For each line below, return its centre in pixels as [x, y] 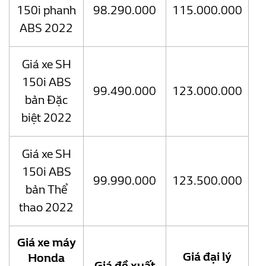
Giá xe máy [46, 243]
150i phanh [46, 11]
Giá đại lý [207, 257]
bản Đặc [46, 100]
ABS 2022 [46, 28]
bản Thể [46, 190]
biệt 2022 [46, 118]
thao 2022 [46, 208]
